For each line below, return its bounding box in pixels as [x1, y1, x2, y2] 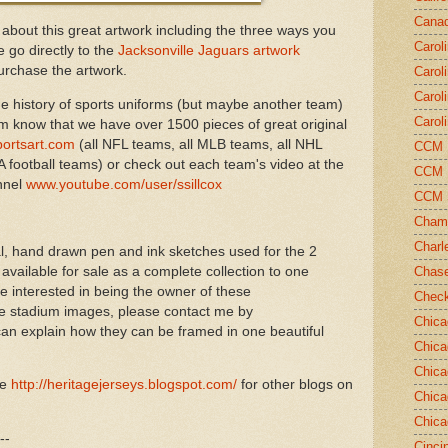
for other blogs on [237, 377, 353, 393]
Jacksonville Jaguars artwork [118, 43, 300, 59]
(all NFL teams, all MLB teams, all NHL [75, 136, 322, 152]
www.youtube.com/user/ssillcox [26, 176, 222, 192]
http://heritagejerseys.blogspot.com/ [11, 377, 237, 393]
